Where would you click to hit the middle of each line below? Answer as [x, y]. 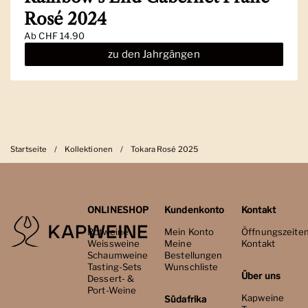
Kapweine [263, 298]
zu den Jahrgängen [154, 54]
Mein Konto [189, 232]
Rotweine [108, 232]
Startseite [29, 149]
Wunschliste [191, 267]
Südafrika [186, 299]
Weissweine [114, 243]
